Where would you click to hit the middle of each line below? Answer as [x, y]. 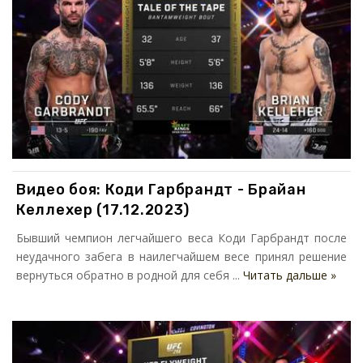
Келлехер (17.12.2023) [103, 210]
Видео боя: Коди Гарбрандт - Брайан [161, 190]
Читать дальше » [290, 275]
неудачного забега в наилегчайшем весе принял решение [181, 257]
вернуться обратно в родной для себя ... [130, 275]
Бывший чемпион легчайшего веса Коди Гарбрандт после [181, 238]
